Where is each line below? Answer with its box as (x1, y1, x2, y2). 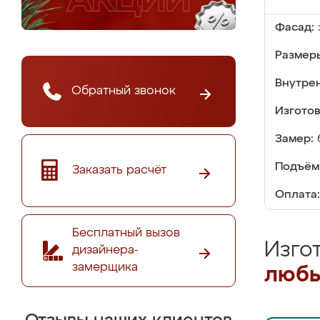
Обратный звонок (71, 84, 176, 97)
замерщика (72, 261, 138, 274)
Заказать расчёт (72, 164, 166, 176)
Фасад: (275, 22, 314, 34)
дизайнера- (72, 244, 138, 256)
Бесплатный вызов (72, 226, 180, 239)
